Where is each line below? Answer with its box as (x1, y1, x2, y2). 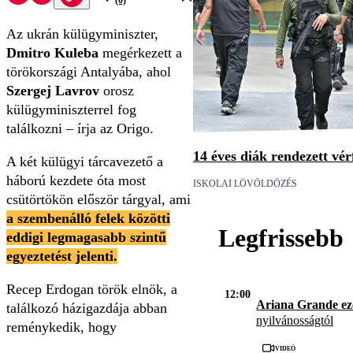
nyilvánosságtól (256, 314, 333, 328)
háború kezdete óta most (6, 173, 146, 189)
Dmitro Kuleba (6, 45, 102, 61)
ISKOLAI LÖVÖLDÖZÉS (193, 177, 297, 189)
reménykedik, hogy (6, 319, 117, 336)
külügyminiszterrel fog (6, 102, 136, 118)
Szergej (6, 83, 51, 99)
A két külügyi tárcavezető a (6, 154, 163, 170)
